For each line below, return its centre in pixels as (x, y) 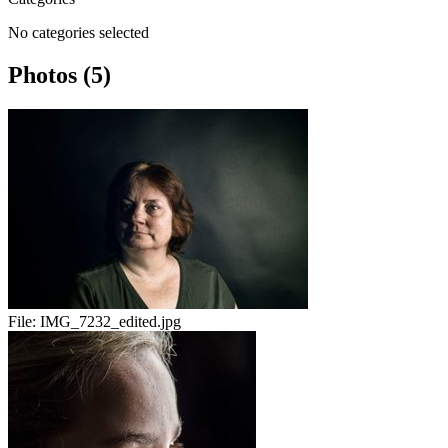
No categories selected (78, 33)
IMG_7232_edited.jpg (110, 322)
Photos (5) (59, 75)
